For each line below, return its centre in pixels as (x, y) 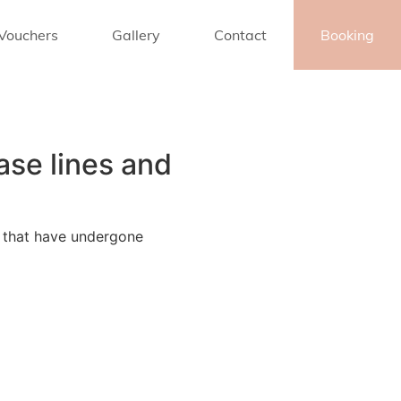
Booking (347, 35)
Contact (240, 35)
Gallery (136, 35)
